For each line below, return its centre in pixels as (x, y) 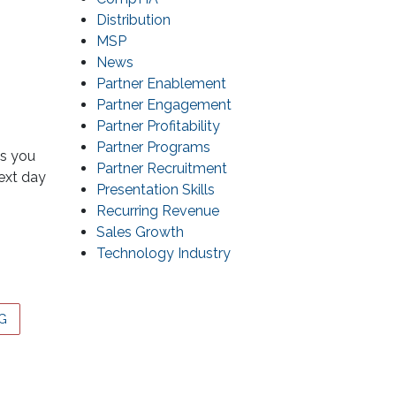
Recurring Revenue (158, 211)
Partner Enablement (161, 84)
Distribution (133, 20)
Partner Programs (153, 148)
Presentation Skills (156, 190)
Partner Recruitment (162, 169)
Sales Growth (140, 232)
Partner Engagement (164, 105)
